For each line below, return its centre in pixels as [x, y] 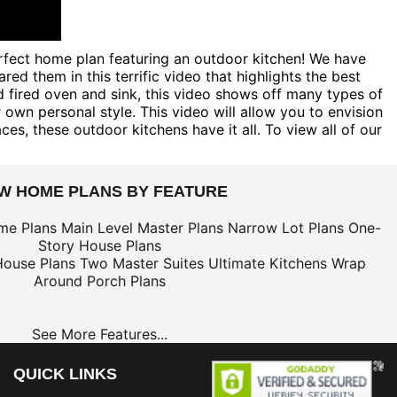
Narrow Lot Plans [286, 227]
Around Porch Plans [99, 280]
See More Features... [99, 334]
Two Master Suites [141, 263]
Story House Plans [99, 245]
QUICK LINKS [65, 374]
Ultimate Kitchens [267, 263]
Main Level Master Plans [142, 227]
